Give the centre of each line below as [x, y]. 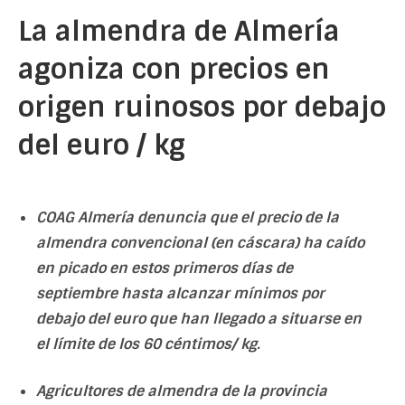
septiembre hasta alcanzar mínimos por [180, 293]
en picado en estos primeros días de [165, 268]
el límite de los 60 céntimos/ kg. [148, 344]
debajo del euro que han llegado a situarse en [199, 319]
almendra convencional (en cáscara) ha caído [200, 243]
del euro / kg [102, 145]
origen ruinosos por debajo [202, 107]
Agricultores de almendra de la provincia [182, 391]
